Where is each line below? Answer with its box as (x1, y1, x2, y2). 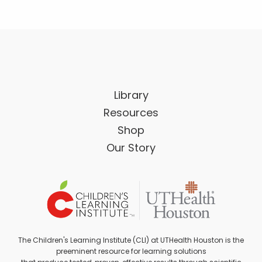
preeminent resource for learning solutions (56, 249, 206, 256)
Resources (104, 108, 158, 119)
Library (113, 91, 149, 102)
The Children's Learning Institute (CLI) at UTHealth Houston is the (18, 237, 244, 245)
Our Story (106, 143, 156, 154)
